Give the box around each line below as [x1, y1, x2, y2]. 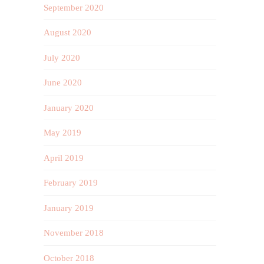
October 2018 [44, 253, 95, 263]
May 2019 [44, 128, 82, 138]
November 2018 [44, 228, 104, 238]
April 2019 [44, 153, 84, 163]
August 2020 [44, 28, 92, 38]
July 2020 [44, 52, 81, 62]
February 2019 [44, 178, 98, 188]
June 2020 [44, 78, 82, 88]
